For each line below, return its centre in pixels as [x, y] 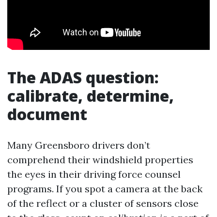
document [47, 114]
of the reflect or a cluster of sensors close [103, 203]
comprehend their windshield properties [100, 160]
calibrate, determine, [91, 96]
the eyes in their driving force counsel [94, 174]
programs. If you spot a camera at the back [105, 189]
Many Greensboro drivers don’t [79, 145]
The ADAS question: [83, 77]
